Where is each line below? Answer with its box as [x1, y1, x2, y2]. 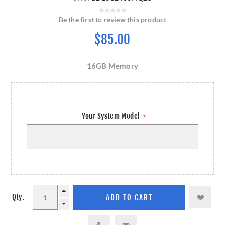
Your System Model [81, 111, 142, 121]
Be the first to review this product [58, 15, 167, 24]
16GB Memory [86, 61, 139, 71]
